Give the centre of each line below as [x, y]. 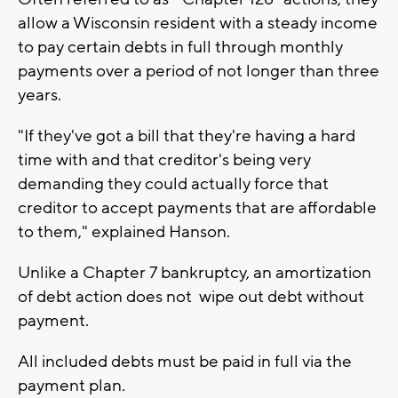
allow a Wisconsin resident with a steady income [198, 24]
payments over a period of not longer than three [199, 72]
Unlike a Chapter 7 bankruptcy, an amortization [195, 273]
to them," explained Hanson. [124, 232]
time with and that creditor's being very [164, 160]
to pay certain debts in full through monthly [180, 48]
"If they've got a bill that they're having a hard [187, 136]
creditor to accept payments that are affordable [197, 208]
